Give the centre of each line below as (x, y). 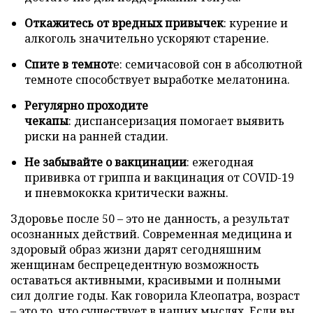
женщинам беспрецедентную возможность (135, 264)
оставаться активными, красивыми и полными (146, 280)
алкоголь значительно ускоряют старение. (147, 38)
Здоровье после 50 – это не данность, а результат (150, 218)
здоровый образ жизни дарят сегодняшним (136, 249)
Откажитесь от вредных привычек (124, 23)
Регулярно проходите (86, 105)
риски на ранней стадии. (96, 136)
